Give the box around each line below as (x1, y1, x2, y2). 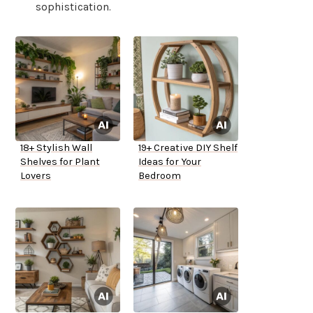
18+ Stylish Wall (20, 142, 92, 154)
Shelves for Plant (20, 156, 100, 168)
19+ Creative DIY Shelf (138, 142, 238, 154)
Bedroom (138, 170, 181, 182)
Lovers (20, 170, 51, 182)
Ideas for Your (138, 156, 201, 168)
